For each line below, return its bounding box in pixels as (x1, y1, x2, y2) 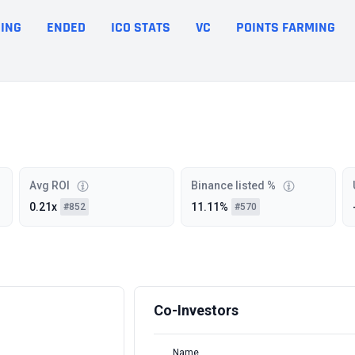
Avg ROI (29, 179, 71, 192)
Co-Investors (153, 302, 239, 319)
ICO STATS (111, 17, 170, 36)
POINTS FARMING (236, 17, 335, 36)
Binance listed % (190, 179, 276, 192)
